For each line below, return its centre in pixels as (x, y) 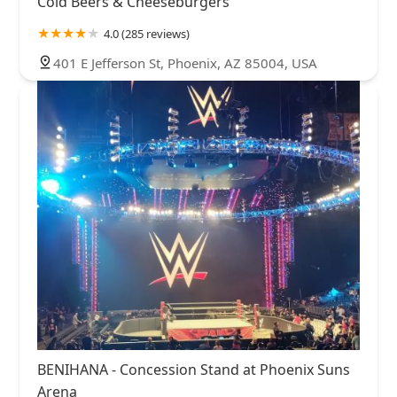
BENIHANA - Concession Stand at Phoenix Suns (194, 369)
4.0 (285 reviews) (147, 34)
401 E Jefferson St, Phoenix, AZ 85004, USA (185, 63)
